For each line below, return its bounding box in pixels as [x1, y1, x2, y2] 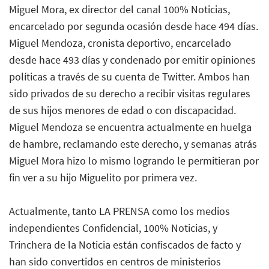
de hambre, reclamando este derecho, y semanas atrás [9, 136, 257, 151]
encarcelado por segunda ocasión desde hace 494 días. [9, 19, 258, 33]
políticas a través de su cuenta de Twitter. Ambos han [9, 69, 250, 83]
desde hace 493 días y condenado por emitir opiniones [9, 52, 256, 67]
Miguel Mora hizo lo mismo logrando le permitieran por [9, 153, 259, 168]
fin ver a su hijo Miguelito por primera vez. [9, 170, 197, 184]
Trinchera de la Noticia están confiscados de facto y [9, 237, 241, 252]
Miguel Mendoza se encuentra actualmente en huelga [9, 119, 252, 134]
